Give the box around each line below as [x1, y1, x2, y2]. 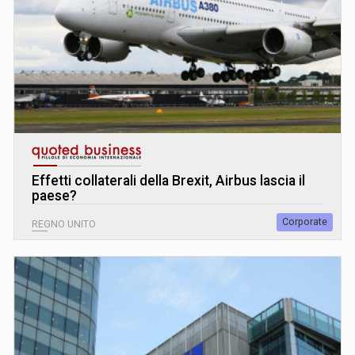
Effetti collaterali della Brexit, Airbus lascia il [32, 172, 305, 189]
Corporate [282, 216, 327, 227]
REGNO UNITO [32, 218, 96, 230]
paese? [32, 187, 77, 204]
